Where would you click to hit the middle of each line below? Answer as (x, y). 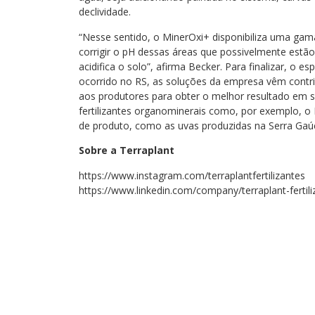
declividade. (105, 12)
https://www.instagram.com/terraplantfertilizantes (192, 175)
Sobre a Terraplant (127, 150)
